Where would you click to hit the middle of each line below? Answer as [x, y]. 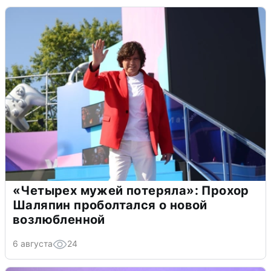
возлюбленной [59, 220]
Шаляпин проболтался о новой [110, 205]
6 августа [33, 244]
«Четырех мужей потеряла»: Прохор [131, 191]
